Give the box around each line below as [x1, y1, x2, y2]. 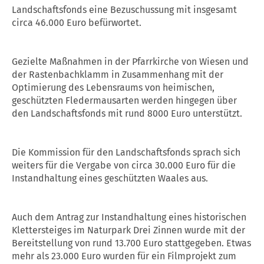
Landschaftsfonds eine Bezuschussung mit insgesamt [12, 4, 237, 16]
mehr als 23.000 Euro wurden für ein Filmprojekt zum [12, 250, 236, 262]
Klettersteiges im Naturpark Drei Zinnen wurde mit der [12, 225, 245, 236]
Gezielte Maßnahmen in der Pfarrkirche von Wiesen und [12, 56, 249, 68]
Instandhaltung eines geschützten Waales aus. [12, 173, 208, 184]
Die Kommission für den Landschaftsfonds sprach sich [12, 147, 240, 159]
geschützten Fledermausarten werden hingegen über [12, 95, 237, 107]
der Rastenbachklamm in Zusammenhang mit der [12, 69, 223, 81]
